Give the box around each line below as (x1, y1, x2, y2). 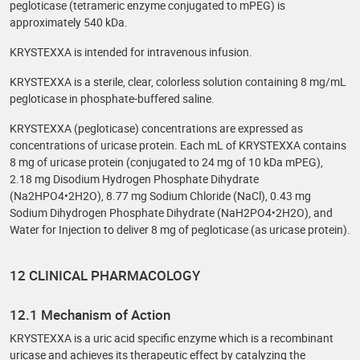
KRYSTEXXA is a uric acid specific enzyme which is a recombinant (10, 330, 333, 346)
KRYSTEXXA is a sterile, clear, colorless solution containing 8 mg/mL (10, 74, 346, 89)
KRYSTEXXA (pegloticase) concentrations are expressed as (10, 121, 303, 136)
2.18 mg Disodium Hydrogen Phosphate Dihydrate (10, 171, 259, 186)
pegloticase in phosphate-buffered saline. (10, 91, 215, 106)
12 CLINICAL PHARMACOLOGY (10, 266, 200, 284)
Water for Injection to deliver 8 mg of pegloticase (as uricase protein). (10, 222, 350, 237)
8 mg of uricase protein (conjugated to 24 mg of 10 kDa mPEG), (10, 154, 323, 170)
